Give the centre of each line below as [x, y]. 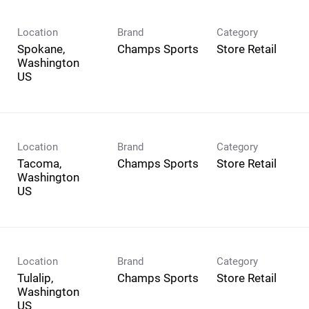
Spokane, [41, 49]
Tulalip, [35, 278]
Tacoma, [39, 163]
